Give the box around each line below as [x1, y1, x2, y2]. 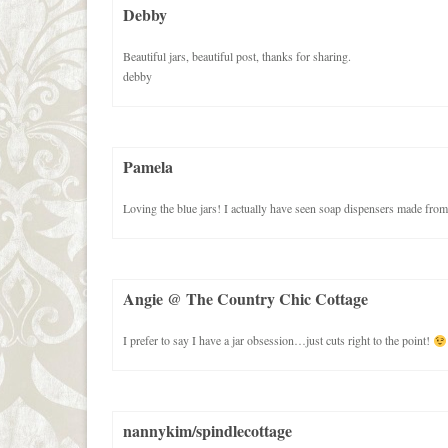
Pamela [123, 155, 173, 179]
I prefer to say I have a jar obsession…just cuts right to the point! [123, 332, 433, 349]
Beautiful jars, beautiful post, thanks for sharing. [123, 48, 351, 65]
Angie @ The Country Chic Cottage [123, 287, 368, 311]
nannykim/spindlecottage [123, 419, 292, 443]
